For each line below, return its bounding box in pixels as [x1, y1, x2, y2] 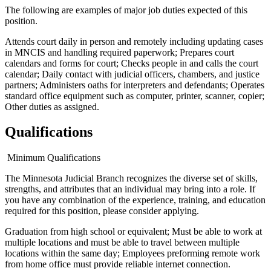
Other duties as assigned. [5, 101, 99, 112]
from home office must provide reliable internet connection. [5, 259, 230, 270]
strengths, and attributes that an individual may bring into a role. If [5, 184, 255, 195]
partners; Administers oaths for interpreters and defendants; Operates [5, 79, 264, 90]
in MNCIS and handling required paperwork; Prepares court [5, 47, 234, 57]
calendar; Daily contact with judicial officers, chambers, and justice [5, 68, 260, 79]
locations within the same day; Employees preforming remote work [5, 248, 260, 259]
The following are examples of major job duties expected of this [5, 4, 247, 15]
